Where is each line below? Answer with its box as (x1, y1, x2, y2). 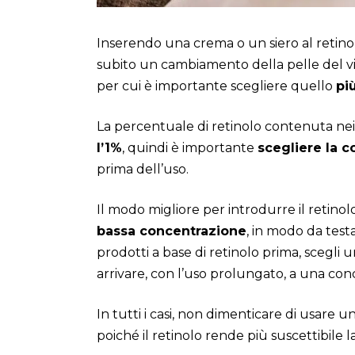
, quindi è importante (122, 140, 258, 156)
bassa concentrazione (97, 223, 246, 239)
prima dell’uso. (97, 162, 189, 177)
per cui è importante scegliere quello (97, 78, 336, 94)
